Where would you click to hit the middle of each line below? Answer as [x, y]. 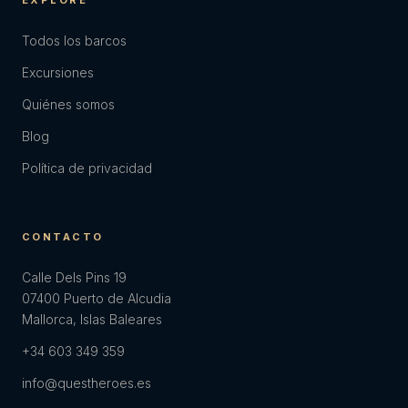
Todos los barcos [74, 41]
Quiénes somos [68, 105]
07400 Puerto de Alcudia [97, 299]
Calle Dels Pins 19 [74, 278]
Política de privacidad [87, 168]
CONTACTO [63, 237]
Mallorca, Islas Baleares [92, 320]
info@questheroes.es [87, 383]
